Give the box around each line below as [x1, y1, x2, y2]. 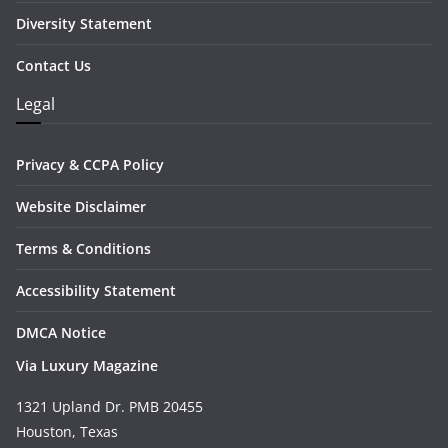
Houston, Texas [16, 422, 118, 441]
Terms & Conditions [16, 239, 151, 258]
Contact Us [16, 56, 91, 75]
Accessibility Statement [16, 281, 176, 300]
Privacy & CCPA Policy [16, 155, 164, 174]
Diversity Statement [16, 14, 152, 33]
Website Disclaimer [16, 197, 146, 216]
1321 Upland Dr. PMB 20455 [16, 397, 203, 416]
